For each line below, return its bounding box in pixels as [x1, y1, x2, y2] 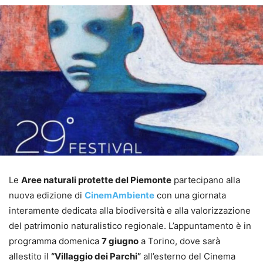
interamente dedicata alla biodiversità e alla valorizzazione [9, 204, 251, 216]
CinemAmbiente [85, 189, 154, 201]
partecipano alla [171, 174, 240, 186]
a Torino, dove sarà [139, 235, 220, 247]
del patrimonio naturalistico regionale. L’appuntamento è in [9, 220, 251, 231]
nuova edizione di [9, 189, 85, 201]
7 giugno [102, 235, 139, 247]
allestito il [9, 250, 51, 262]
